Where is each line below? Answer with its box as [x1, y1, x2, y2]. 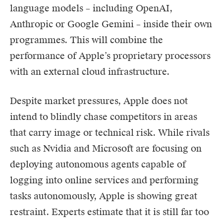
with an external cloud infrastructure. [10, 65, 169, 77]
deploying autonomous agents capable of [10, 158, 186, 170]
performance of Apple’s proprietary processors [10, 50, 211, 61]
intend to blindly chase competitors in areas [10, 111, 197, 122]
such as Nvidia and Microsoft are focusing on [10, 142, 202, 154]
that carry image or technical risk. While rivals [10, 126, 210, 138]
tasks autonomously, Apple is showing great [10, 190, 197, 202]
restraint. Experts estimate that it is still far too [10, 206, 209, 218]
